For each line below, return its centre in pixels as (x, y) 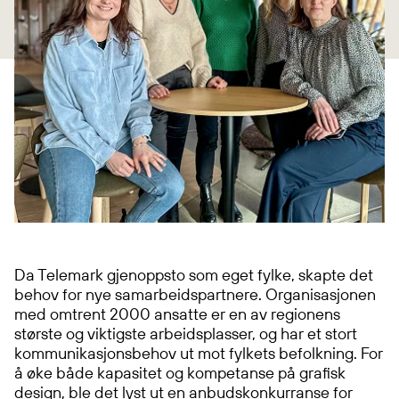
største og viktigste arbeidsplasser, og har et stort (186, 334)
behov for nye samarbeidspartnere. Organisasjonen (195, 294)
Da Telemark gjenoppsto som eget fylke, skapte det (194, 275)
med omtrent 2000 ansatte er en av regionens (177, 314)
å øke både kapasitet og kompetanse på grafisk (180, 373)
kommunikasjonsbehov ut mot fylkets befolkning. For (199, 353)
